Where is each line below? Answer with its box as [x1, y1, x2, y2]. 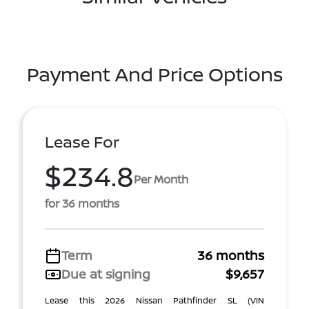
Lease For [45, 131, 119, 152]
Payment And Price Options [26, 61, 283, 87]
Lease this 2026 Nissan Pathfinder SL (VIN [45, 295, 264, 306]
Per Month [134, 171, 188, 187]
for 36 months [45, 196, 119, 211]
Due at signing [61, 266, 150, 282]
